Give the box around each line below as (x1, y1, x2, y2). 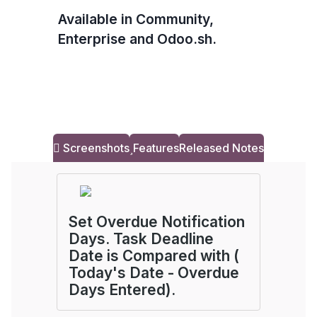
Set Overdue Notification (69, 213, 245, 231)
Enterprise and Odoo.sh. (57, 30, 217, 47)
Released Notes (179, 141, 264, 155)
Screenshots (60, 141, 129, 155)
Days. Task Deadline (69, 230, 214, 248)
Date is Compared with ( (69, 247, 239, 265)
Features (133, 141, 179, 155)
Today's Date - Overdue (69, 264, 239, 282)
